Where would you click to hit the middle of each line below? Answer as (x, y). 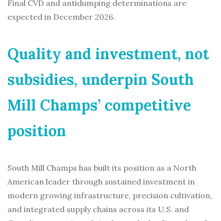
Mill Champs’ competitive (99, 105)
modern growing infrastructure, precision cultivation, (110, 196)
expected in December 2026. (61, 17)
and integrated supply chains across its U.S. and (98, 209)
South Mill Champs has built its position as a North (102, 168)
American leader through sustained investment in (101, 182)
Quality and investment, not (108, 54)
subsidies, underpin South (101, 80)
